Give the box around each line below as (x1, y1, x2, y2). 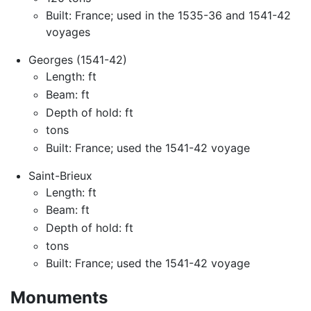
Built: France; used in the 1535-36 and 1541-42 (46, 8, 292, 23)
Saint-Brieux (28, 168, 92, 183)
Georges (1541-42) (28, 53, 127, 67)
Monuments (10, 287, 108, 308)
